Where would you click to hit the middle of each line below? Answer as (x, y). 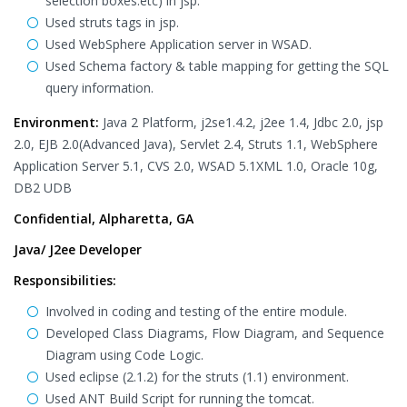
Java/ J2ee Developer (78, 249)
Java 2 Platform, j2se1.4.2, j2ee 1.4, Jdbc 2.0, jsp (241, 122)
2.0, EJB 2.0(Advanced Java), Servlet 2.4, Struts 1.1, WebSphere (196, 144)
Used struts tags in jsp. (112, 22)
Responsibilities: (65, 280)
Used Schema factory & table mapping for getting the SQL (217, 66)
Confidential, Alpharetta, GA (104, 218)
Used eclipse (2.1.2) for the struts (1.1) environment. (197, 377)
